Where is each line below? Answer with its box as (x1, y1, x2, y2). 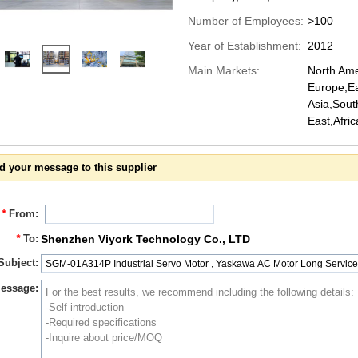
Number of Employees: (187, 14, 304, 27)
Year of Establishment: (187, 39, 301, 52)
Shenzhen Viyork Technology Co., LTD (40, 233, 250, 245)
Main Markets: (187, 64, 260, 77)
